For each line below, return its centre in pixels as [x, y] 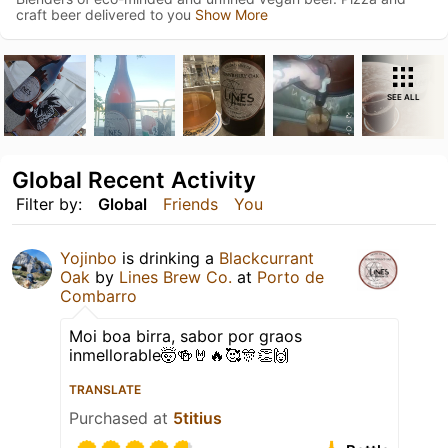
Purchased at [121, 418]
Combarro [98, 296]
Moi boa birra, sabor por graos [185, 336]
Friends [190, 204]
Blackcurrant [266, 258]
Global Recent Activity [134, 180]
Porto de [290, 277]
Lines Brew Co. [175, 277]
